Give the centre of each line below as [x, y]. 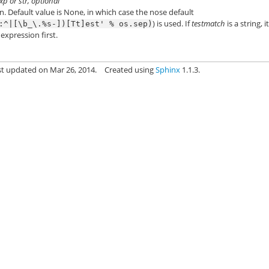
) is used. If [172, 23]
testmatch [209, 23]
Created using [130, 69]
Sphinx [168, 69]
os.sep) [136, 23]
